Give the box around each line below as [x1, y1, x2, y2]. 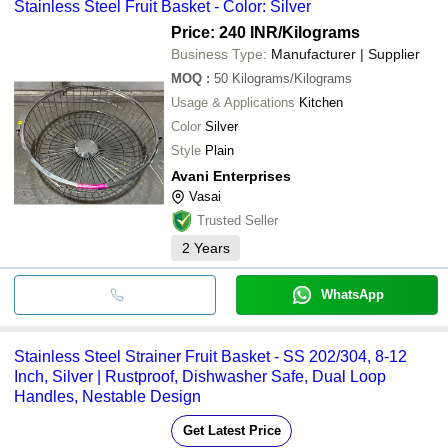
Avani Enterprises [171, 167, 291, 184]
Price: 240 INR [171, 23, 278, 41]
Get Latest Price [182, 422, 281, 438]
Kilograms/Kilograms [232, 70, 352, 86]
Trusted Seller [197, 212, 278, 228]
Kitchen [299, 94, 343, 110]
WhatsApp [320, 286, 384, 302]
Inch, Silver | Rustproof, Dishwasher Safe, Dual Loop [14, 367, 386, 385]
